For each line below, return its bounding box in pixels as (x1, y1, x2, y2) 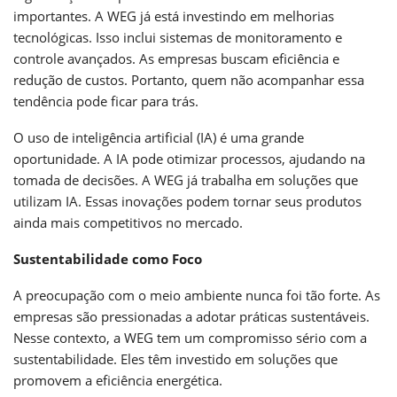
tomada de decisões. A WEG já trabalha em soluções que (13, 170, 358, 189)
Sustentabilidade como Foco (13, 249, 202, 268)
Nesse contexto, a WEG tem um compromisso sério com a (13, 328, 367, 346)
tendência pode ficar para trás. (13, 91, 198, 110)
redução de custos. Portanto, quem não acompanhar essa (13, 70, 364, 89)
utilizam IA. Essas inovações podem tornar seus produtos (13, 191, 362, 210)
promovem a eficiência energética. (13, 370, 222, 389)
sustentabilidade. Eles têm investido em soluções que (13, 349, 338, 368)
